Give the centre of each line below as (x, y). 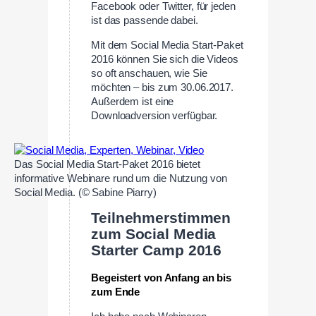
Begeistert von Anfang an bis (162, 278)
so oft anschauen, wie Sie (149, 73)
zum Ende (116, 292)
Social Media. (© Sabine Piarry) (85, 193)
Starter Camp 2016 (157, 250)
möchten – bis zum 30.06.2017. (163, 87)
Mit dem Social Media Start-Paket (167, 45)
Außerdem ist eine (133, 101)
